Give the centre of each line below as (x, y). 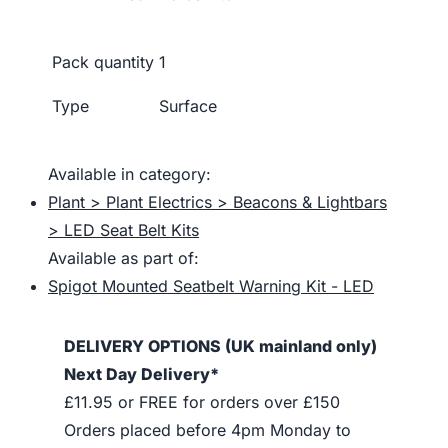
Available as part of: (123, 257)
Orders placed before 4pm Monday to (207, 429)
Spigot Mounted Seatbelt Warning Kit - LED (211, 285)
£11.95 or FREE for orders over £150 (202, 401)
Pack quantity (103, 61)
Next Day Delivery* (141, 373)
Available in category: (129, 173)
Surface (188, 105)
